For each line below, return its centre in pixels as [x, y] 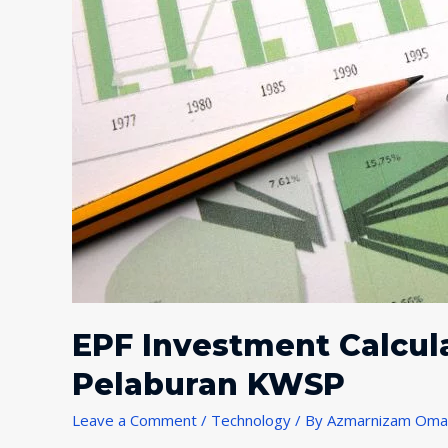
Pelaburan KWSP [208, 384]
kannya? [98, 51]
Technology [251, 419]
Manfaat [99, 24]
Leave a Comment [134, 419]
